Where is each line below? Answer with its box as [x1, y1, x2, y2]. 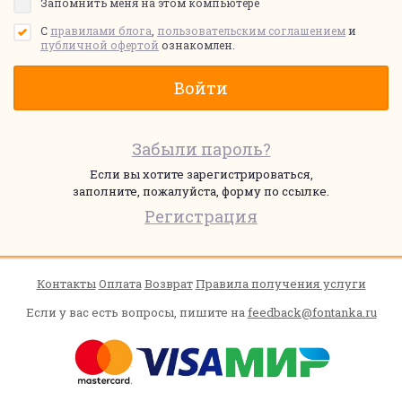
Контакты [36, 275, 96, 292]
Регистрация [144, 205, 258, 227]
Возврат [144, 275, 193, 292]
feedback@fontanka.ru [247, 304, 377, 320]
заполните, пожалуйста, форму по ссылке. [73, 183, 329, 199]
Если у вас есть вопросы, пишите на [25, 304, 248, 320]
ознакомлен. [159, 38, 235, 52]
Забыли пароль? [131, 138, 271, 160]
